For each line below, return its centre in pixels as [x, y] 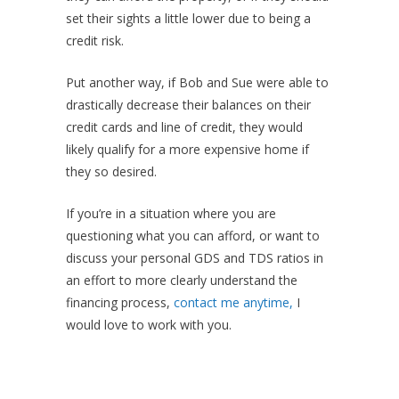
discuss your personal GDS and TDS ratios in [195, 258]
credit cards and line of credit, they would [184, 127]
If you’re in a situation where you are [171, 214]
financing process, [120, 303]
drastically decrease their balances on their [188, 105]
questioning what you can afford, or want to [193, 236]
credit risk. [95, 41]
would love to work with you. [149, 325]
